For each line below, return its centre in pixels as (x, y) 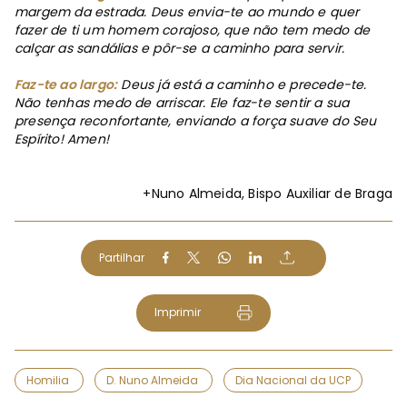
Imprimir (177, 312)
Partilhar (122, 257)
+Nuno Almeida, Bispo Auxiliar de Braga (268, 193)
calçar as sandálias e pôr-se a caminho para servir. (180, 48)
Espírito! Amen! (62, 139)
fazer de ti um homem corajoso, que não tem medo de (193, 30)
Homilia (49, 381)
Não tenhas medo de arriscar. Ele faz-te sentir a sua (182, 102)
